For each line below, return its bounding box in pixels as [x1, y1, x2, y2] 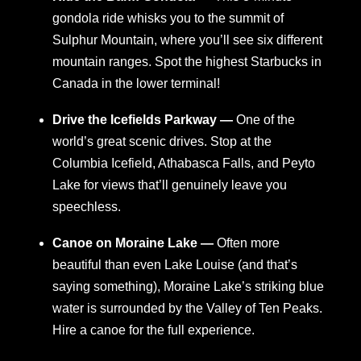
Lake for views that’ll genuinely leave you [52, 178, 287, 193]
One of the [236, 113, 295, 127]
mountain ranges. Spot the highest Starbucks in [52, 55, 322, 69]
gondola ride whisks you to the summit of [52, 11, 284, 26]
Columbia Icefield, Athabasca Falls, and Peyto [52, 156, 315, 171]
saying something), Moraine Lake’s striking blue [52, 280, 324, 294]
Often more [217, 236, 280, 251]
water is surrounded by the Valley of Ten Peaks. [52, 301, 322, 316]
